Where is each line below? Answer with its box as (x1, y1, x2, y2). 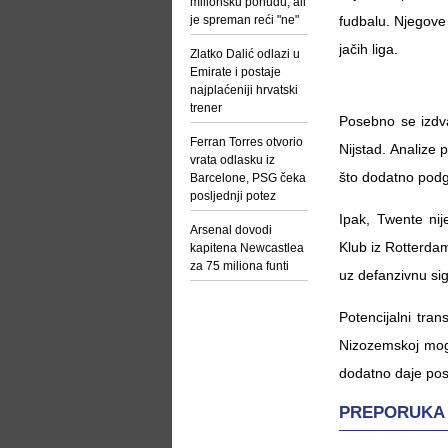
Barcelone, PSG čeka (190, 171, 306, 185)
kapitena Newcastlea (190, 241, 304, 255)
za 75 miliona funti (190, 259, 289, 273)
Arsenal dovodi (190, 223, 272, 237)
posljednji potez (190, 189, 276, 203)
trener (190, 101, 222, 115)
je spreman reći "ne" (190, 13, 299, 27)
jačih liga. (339, 41, 398, 57)
